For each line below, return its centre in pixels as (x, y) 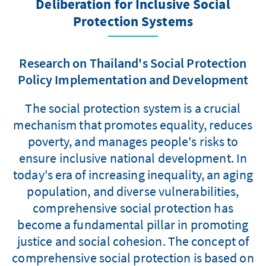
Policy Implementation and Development (133, 79)
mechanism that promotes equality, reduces (133, 124)
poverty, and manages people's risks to (133, 141)
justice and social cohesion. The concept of (133, 241)
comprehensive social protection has (133, 208)
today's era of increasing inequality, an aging (133, 174)
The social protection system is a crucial (133, 108)
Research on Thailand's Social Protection (133, 63)
